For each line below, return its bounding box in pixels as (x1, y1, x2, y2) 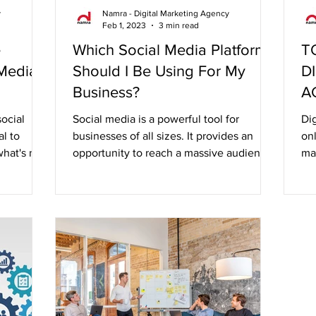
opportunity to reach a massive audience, (73, 147, 275, 159)
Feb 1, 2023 (102, 20, 146, 30)
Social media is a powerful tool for (73, 113, 239, 125)
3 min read (159, 20, 199, 30)
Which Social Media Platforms (73, 42, 274, 58)
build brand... (73, 164, 137, 176)
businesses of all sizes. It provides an (73, 130, 253, 142)
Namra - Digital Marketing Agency (102, 8, 229, 18)
